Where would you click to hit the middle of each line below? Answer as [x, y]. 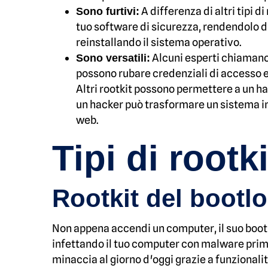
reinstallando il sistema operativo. [159, 42]
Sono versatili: [113, 58]
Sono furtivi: [108, 11]
